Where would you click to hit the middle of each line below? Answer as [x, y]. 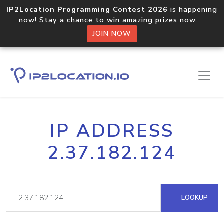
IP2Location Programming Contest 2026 [87, 9]
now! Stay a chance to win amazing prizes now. [112, 20]
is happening [193, 9]
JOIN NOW [112, 34]
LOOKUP [194, 198]
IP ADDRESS [112, 131]
